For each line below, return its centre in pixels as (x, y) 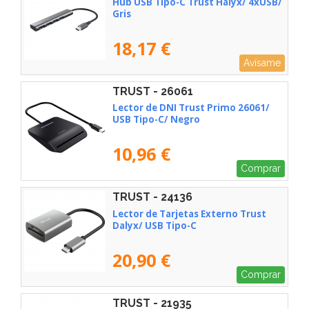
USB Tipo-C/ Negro (156, 120)
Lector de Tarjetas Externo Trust (189, 213)
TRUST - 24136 (152, 197)
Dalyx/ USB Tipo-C (154, 225)
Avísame (262, 62)
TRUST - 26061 (153, 91)
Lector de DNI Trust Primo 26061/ (191, 108)
